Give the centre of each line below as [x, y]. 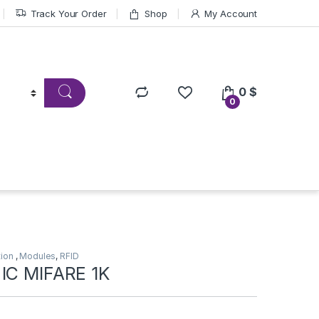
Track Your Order [68, 13]
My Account [231, 13]
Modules [38, 256]
